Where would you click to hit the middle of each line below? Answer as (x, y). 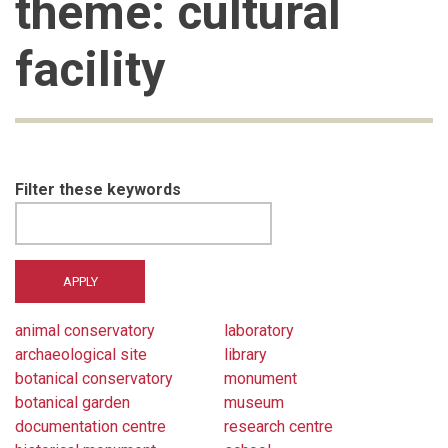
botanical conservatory (94, 378)
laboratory (259, 330)
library (245, 354)
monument (260, 378)
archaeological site (81, 354)
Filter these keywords (98, 189)
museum (254, 402)
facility (90, 69)
